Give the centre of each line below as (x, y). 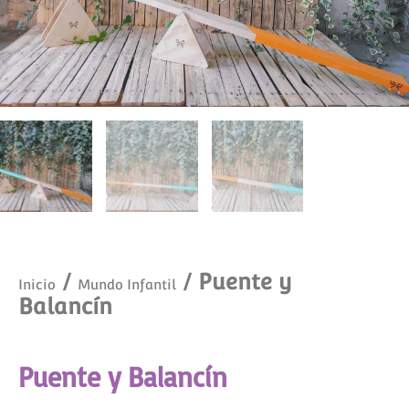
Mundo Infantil (127, 285)
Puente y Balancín (123, 377)
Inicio (37, 285)
